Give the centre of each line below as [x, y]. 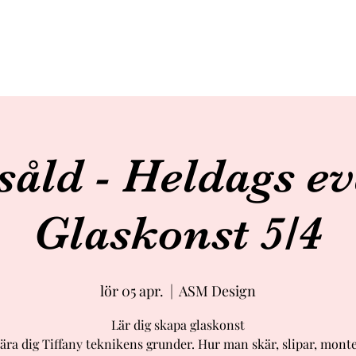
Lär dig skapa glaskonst [178, 325]
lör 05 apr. [132, 291]
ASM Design [217, 291]
